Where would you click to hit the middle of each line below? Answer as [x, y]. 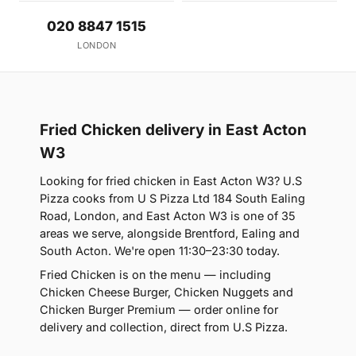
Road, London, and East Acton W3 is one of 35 [168, 216]
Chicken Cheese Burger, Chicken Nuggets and [166, 292]
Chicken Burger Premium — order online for [159, 310]
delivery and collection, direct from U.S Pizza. [164, 327]
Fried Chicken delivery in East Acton [173, 130]
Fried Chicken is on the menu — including [155, 275]
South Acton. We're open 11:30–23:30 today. [160, 251]
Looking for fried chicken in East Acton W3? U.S [171, 181]
